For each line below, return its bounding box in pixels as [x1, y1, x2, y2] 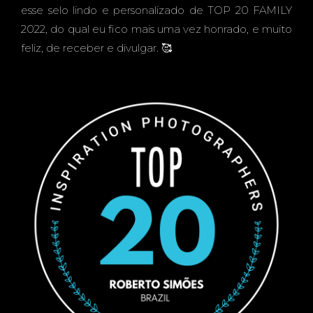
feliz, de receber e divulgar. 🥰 [21, 41, 172, 54]
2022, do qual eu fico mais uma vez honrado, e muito [21, 22, 292, 36]
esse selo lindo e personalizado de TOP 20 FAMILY [21, 3, 292, 17]
